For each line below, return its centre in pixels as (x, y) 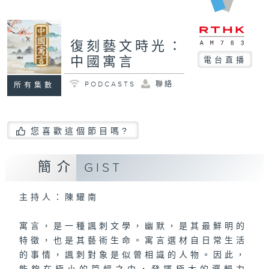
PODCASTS (110, 84)
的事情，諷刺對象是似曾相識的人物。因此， (133, 255)
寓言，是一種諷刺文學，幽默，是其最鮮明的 (133, 227)
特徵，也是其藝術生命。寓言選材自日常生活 (133, 241)
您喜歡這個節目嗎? (80, 131)
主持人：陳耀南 (59, 198)
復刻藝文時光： (127, 47)
